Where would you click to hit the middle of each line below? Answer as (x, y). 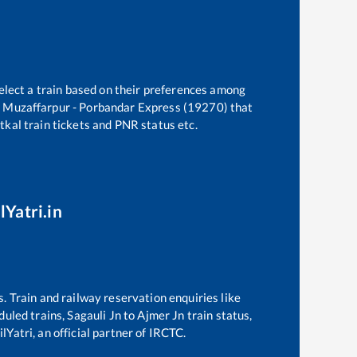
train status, (218, 315)
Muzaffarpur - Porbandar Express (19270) (115, 107)
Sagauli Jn (94, 315)
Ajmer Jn (161, 315)
